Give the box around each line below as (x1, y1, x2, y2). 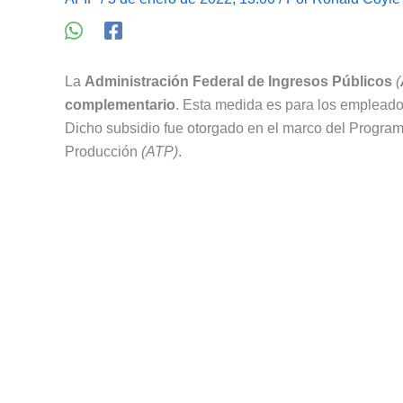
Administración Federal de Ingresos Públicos (85, 74, 392, 90)
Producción (65, 144, 141, 160)
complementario (65, 97, 175, 113)
